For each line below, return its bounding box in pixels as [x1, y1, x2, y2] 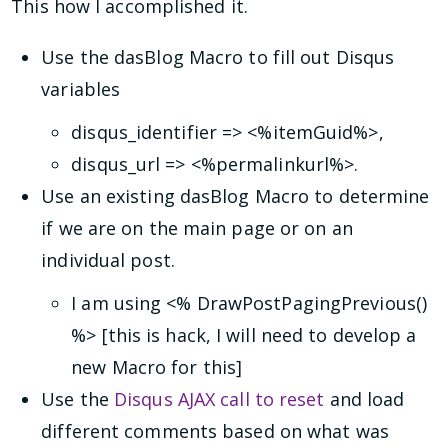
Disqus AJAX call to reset [114, 387, 325, 412]
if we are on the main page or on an [41, 215, 353, 240]
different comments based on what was [41, 419, 389, 444]
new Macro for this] [71, 355, 243, 380]
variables [41, 76, 121, 101]
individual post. [41, 247, 175, 272]
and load [324, 387, 405, 412]
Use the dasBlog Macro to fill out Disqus [41, 44, 395, 69]
